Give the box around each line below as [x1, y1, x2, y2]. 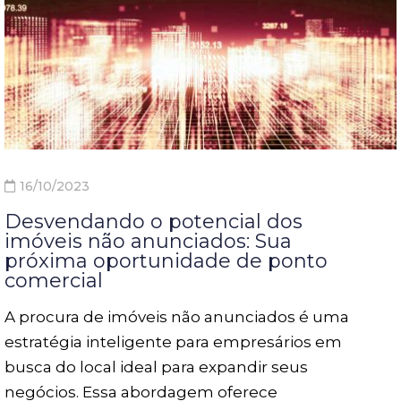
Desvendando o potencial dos [4, 209, 303, 234]
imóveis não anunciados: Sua [4, 228, 292, 253]
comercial [4, 268, 103, 293]
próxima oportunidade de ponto [4, 248, 328, 273]
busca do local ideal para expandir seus [4, 357, 308, 376]
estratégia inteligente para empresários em [4, 332, 342, 351]
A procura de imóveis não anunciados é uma [4, 307, 349, 326]
